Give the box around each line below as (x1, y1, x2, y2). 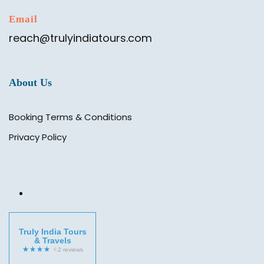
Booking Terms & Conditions (9, 111, 132, 124)
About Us (9, 77, 52, 89)
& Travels (34, 236, 71, 246)
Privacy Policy (9, 131, 67, 144)
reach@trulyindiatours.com (9, 31, 152, 46)
